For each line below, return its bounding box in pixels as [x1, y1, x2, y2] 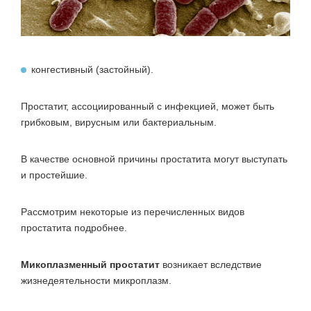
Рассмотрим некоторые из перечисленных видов [21, 205, 244, 217]
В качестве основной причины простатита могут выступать [21, 153, 287, 165]
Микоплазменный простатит [21, 258, 160, 270]
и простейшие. [21, 169, 87, 180]
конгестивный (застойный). [31, 63, 153, 75]
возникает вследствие [160, 258, 262, 270]
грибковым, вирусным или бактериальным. [21, 116, 217, 128]
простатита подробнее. [21, 221, 127, 233]
